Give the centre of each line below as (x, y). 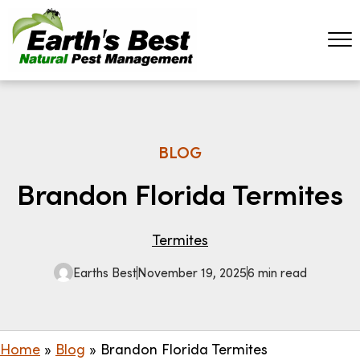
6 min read (277, 272)
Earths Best (104, 272)
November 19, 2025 (192, 272)
